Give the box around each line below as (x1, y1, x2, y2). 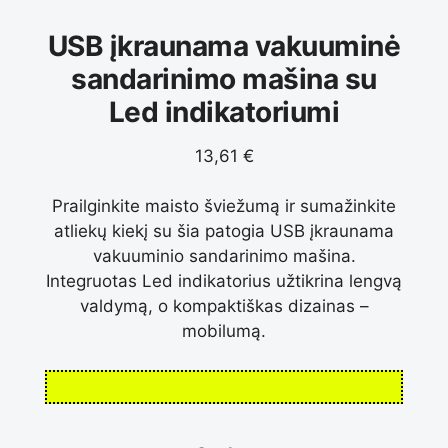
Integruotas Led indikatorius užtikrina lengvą (46, 271, 402, 292)
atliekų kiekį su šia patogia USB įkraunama (54, 221, 394, 242)
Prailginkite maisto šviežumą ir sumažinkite (52, 196, 396, 217)
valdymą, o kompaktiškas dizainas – (79, 296, 369, 317)
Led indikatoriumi (108, 94, 340, 129)
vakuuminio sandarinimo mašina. (92, 246, 356, 267)
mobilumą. (182, 321, 266, 342)
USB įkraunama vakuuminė (47, 28, 401, 63)
